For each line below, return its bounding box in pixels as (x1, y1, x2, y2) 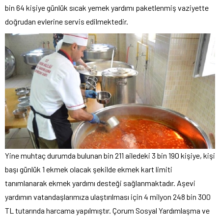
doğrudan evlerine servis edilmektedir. (5, 17, 128, 27)
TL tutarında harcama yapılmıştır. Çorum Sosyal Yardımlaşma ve (5, 206, 210, 216)
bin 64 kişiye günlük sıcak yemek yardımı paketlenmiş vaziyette (5, 3, 209, 13)
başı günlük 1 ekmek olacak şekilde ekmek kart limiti (5, 165, 172, 174)
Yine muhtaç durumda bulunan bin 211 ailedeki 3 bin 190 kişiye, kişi (5, 151, 215, 161)
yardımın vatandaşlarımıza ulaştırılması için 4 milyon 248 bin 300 (5, 192, 211, 202)
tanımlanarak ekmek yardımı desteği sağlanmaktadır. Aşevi (5, 178, 195, 188)
